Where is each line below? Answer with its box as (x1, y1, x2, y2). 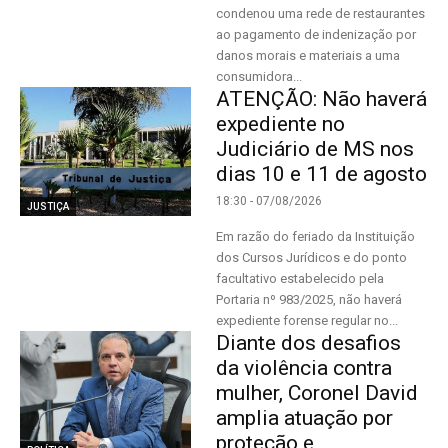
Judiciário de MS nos (216, 137, 415, 161)
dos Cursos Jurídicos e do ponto (216, 250, 408, 265)
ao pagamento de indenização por (216, 27, 417, 42)
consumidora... (216, 69, 303, 84)
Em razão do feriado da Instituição (216, 229, 416, 244)
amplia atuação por (216, 406, 394, 430)
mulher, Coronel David (216, 381, 419, 405)
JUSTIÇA (27, 200, 69, 212)
